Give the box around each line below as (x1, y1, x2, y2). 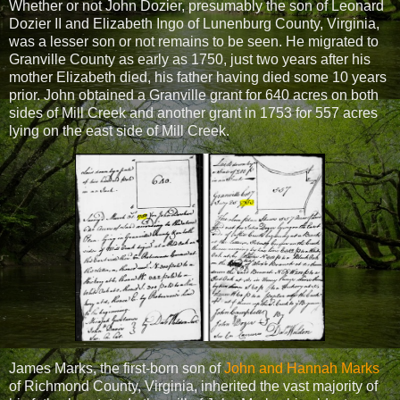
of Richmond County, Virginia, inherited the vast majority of (9, 379, 378, 395)
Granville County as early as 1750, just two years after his (9, 51, 371, 67)
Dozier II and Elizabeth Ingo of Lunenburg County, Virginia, (9, 15, 379, 31)
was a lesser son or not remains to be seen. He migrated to (9, 33, 379, 49)
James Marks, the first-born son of (9, 361, 224, 377)
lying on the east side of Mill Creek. (9, 122, 233, 138)
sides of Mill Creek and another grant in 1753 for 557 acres (9, 104, 378, 121)
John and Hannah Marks (224, 361, 379, 377)
